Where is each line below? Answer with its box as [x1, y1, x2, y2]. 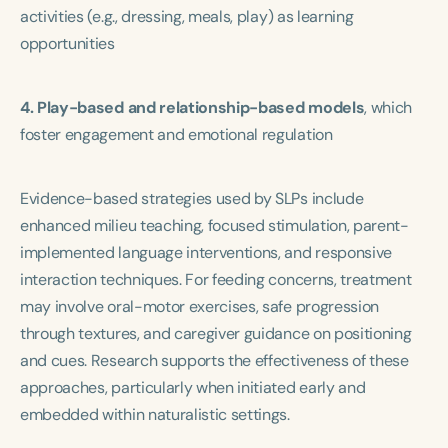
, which [364, 97, 413, 118]
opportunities [20, 33, 115, 54]
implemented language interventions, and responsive [20, 242, 392, 263]
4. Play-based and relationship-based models [20, 97, 365, 118]
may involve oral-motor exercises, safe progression [20, 296, 379, 317]
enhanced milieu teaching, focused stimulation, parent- [20, 215, 409, 236]
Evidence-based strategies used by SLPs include [20, 188, 364, 209]
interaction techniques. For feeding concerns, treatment [20, 269, 412, 290]
